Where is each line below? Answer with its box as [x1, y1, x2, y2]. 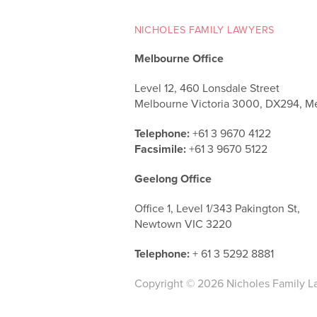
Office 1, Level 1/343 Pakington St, [134, 200, 300, 217]
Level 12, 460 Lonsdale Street [134, 80, 279, 97]
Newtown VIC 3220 [134, 216, 232, 233]
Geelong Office [134, 171, 212, 188]
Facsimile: [134, 141, 186, 158]
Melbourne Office [134, 50, 224, 67]
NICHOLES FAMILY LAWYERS [134, 22, 275, 38]
